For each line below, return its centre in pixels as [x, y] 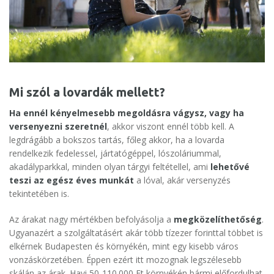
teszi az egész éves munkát [72, 180]
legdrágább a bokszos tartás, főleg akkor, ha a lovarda [117, 140]
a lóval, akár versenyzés [182, 180]
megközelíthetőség [218, 220]
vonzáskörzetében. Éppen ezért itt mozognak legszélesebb [125, 260]
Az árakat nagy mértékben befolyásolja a [91, 220]
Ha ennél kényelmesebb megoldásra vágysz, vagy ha [127, 113]
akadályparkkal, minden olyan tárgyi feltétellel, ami [110, 167]
